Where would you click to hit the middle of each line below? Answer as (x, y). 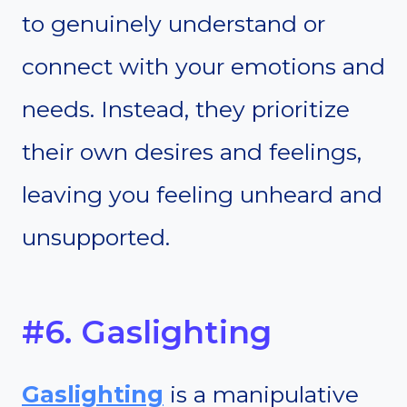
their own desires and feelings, (192, 152)
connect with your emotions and (203, 67)
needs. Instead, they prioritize (186, 109)
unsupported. (96, 238)
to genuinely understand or (174, 24)
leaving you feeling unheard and (202, 195)
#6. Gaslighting (147, 332)
